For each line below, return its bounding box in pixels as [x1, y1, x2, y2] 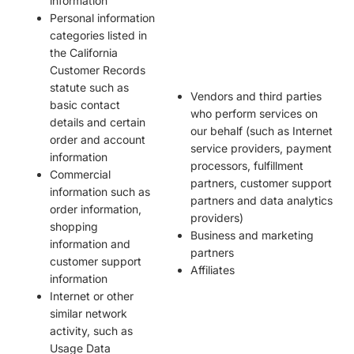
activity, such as [50, 324, 133, 338]
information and [50, 237, 130, 251]
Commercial [50, 168, 111, 182]
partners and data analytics [190, 194, 333, 208]
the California [50, 46, 118, 60]
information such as [50, 185, 150, 199]
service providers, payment [190, 141, 332, 156]
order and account [50, 133, 145, 147]
